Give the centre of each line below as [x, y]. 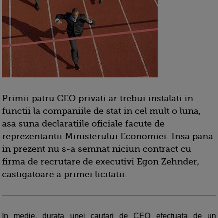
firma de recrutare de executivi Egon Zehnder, [101, 162]
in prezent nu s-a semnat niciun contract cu [97, 149]
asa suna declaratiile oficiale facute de [83, 124]
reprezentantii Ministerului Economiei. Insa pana [108, 136]
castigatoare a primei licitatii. [64, 174]
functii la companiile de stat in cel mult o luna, [101, 111]
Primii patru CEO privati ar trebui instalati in [98, 98]
